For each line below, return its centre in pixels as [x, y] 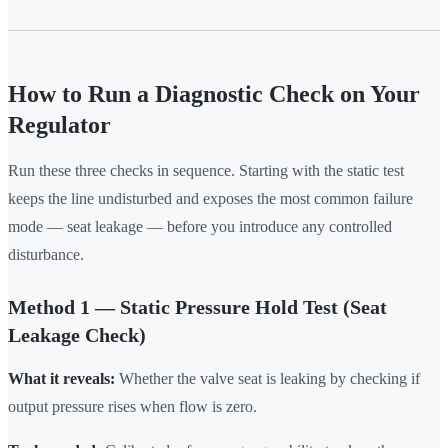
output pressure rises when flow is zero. [132, 407]
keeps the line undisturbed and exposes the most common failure [210, 199]
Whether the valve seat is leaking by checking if [267, 379]
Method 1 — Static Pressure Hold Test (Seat [197, 307]
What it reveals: [61, 379]
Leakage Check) [77, 335]
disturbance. [46, 255]
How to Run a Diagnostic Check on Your [214, 94]
